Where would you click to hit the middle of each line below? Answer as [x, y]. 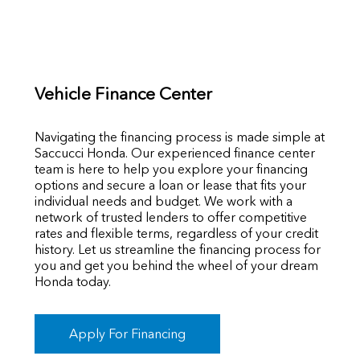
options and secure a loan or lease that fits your [170, 186]
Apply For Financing [127, 334]
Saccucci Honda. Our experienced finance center [174, 153]
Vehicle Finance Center [123, 94]
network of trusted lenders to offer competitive [170, 218]
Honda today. [72, 282]
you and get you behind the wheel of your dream [176, 266]
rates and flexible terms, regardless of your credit [176, 234]
